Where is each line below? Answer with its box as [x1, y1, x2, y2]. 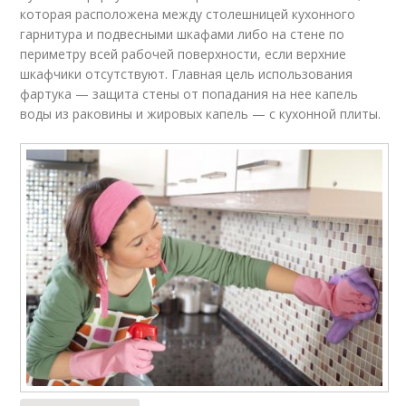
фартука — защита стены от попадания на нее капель [20, 85, 359, 103]
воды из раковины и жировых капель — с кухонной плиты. [20, 105, 385, 123]
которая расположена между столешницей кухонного [20, 5, 356, 24]
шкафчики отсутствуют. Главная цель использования [20, 65, 353, 83]
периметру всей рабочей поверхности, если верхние [20, 45, 347, 63]
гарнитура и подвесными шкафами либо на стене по [20, 25, 345, 43]
